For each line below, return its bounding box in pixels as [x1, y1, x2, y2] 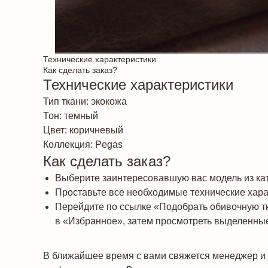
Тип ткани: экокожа [43, 96, 127, 106]
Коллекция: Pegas [43, 139, 123, 150]
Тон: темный [43, 111, 98, 121]
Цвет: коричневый [43, 125, 123, 135]
